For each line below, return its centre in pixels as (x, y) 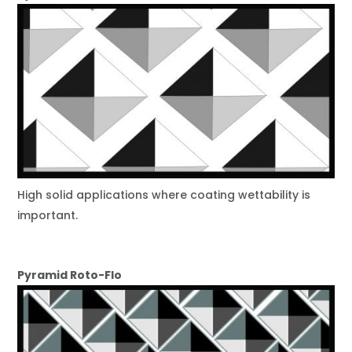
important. (47, 215)
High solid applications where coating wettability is (163, 194)
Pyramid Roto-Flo (69, 275)
